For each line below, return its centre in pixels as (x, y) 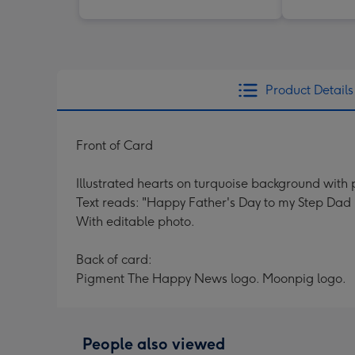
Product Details (309, 90)
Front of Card (115, 145)
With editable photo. (136, 221)
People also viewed (154, 344)
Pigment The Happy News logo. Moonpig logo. (211, 278)
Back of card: (114, 259)
